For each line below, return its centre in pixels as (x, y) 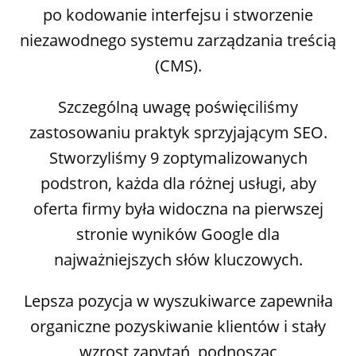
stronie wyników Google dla (178, 234)
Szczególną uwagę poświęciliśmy (178, 106)
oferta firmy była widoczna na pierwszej (178, 208)
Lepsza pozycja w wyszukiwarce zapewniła (178, 300)
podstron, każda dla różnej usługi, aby (178, 183)
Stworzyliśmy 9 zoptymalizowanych (178, 157)
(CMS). (178, 65)
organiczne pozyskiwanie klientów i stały (178, 326)
